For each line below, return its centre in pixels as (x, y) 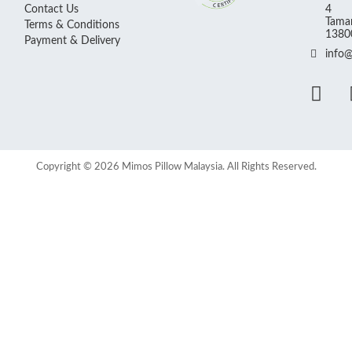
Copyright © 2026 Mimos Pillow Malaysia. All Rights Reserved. (176, 167)
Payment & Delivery (72, 40)
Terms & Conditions (71, 25)
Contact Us (51, 9)
